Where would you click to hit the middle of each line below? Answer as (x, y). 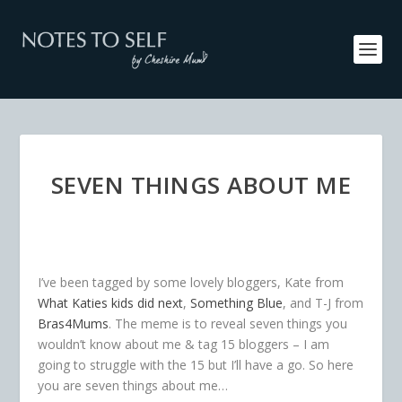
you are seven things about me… (133, 385)
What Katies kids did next (111, 303)
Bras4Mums (74, 323)
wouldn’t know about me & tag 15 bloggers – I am (184, 344)
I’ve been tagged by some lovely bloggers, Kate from (191, 282)
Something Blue (237, 303)
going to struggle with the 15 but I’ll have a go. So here (196, 365)
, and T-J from (323, 303)
